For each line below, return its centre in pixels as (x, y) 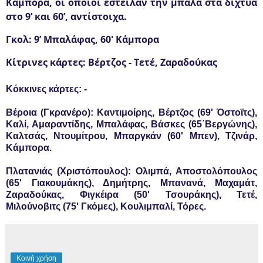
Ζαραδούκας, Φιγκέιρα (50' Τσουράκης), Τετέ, (131, 195)
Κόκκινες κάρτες (42, 89)
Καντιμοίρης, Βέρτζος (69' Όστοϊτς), (176, 113)
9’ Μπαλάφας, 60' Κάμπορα (97, 40)
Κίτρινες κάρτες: (46, 63)
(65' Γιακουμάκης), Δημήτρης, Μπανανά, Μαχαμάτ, (131, 183)
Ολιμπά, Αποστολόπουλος (196, 171)
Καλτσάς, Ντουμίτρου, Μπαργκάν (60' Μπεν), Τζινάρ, (131, 136)
